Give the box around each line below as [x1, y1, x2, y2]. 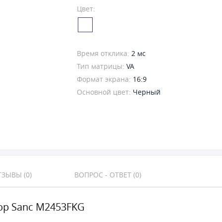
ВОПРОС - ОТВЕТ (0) [74, 170, 141, 179]
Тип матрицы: [77, 61, 126, 71]
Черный [133, 87, 161, 97]
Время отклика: [77, 49, 131, 58]
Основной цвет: [77, 87, 133, 97]
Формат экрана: [77, 74, 133, 84]
